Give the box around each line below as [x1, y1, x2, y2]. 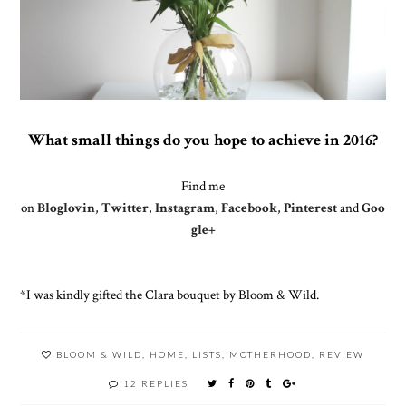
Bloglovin [37, 198, 95, 217]
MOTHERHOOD [229, 348, 312, 360]
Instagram [155, 198, 215, 217]
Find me [181, 176, 225, 195]
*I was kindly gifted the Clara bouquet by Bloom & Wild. [20, 285, 320, 304]
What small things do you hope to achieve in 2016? [28, 129, 378, 150]
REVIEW [319, 348, 364, 360]
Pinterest [284, 198, 337, 217]
